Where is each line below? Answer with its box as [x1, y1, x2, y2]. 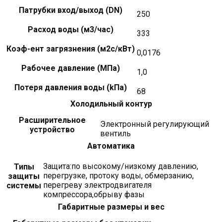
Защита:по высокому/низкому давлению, [43, 161, 198, 171]
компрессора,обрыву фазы [43, 189, 145, 199]
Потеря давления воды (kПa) [14, 82, 127, 92]
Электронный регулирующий [100, 119, 209, 129]
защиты [8, 171, 40, 181]
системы [6, 180, 41, 190]
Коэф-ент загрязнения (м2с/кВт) [6, 44, 135, 54]
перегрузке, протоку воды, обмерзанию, [43, 170, 194, 180]
